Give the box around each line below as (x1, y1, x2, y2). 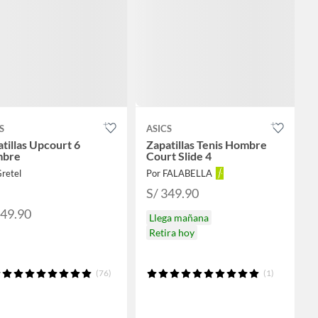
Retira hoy (148, 226, 194, 239)
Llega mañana (148, 212, 209, 224)
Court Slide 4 (146, 149, 212, 163)
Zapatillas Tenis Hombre (146, 138, 267, 152)
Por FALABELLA (146, 168, 212, 180)
